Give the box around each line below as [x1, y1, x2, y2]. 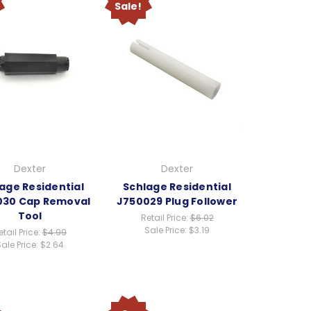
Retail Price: [140, 211, 190, 224]
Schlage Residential [123, 179, 231, 194]
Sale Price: [144, 224, 189, 236]
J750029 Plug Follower [116, 194, 238, 208]
